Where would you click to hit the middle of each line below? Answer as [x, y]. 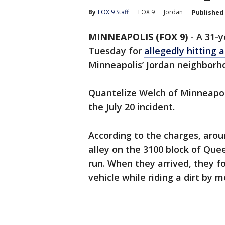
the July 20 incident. [133, 107]
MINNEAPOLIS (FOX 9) [138, 37]
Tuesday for [116, 51]
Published [208, 12]
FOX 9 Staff [113, 12]
